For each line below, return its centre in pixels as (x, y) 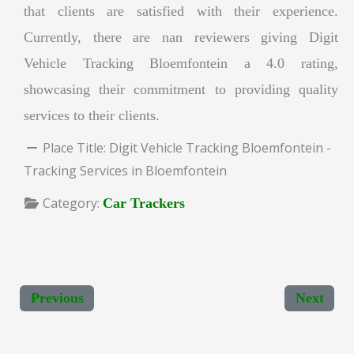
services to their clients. (92, 115)
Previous (57, 298)
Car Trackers (144, 203)
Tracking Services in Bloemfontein (125, 170)
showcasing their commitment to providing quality (181, 89)
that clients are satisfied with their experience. (181, 11)
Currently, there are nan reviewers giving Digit (181, 37)
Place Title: (76, 147)
